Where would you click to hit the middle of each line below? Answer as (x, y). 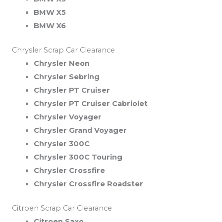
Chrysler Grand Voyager (80, 131)
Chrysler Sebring (66, 77)
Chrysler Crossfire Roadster (88, 184)
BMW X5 (50, 13)
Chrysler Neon (61, 64)
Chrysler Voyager (67, 117)
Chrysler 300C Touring (78, 157)
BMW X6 (50, 26)
